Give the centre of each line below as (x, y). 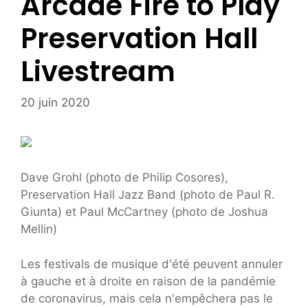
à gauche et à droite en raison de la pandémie (148, 281)
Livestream (98, 72)
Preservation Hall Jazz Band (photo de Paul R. (148, 195)
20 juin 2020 (55, 102)
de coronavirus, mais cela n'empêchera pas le (147, 298)
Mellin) (39, 229)
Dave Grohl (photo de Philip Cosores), (124, 178)
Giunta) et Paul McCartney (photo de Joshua (144, 212)
